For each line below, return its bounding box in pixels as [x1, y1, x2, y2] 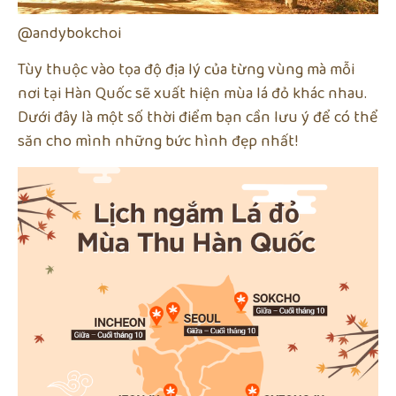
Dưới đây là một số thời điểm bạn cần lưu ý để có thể [18, 105, 378, 131]
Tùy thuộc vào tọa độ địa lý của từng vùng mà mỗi [18, 57, 354, 83]
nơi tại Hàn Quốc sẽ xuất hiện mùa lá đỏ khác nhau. [18, 81, 367, 107]
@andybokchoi [18, 21, 121, 47]
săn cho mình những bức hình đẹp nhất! [18, 129, 298, 155]
